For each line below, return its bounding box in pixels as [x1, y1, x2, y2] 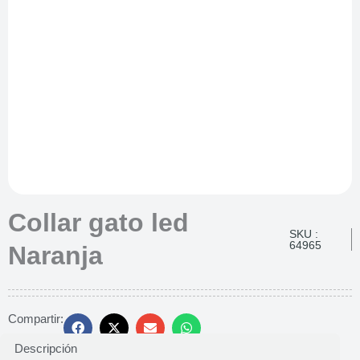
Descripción [14, 342, 77, 356]
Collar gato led [8, 207, 189, 237]
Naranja [8, 240, 103, 270]
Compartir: [8, 312, 63, 325]
